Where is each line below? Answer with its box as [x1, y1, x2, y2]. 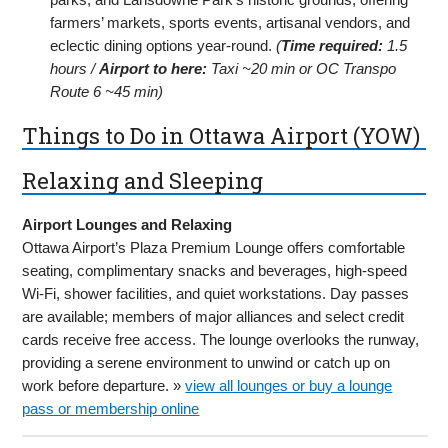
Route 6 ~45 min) [50, 82, 164, 100]
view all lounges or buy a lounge [185, 377, 393, 395]
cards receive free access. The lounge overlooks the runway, [22, 331, 420, 349]
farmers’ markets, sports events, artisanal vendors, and [50, 13, 411, 31]
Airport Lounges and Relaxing [22, 216, 233, 234]
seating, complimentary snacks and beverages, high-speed [22, 262, 408, 280]
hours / [50, 59, 100, 77]
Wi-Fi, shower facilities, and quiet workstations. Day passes [22, 285, 410, 303]
